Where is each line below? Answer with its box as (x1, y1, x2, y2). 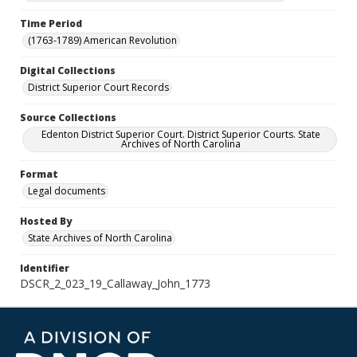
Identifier (20, 261, 69, 275)
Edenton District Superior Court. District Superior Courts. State (41, 127, 320, 141)
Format (20, 167, 58, 181)
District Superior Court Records (28, 80, 169, 94)
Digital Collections (20, 64, 116, 77)
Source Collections (20, 111, 116, 124)
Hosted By (20, 214, 72, 228)
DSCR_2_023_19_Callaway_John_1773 (20, 276, 210, 291)
